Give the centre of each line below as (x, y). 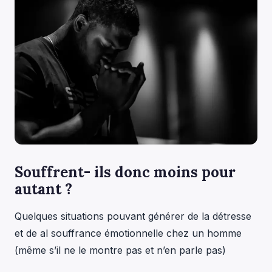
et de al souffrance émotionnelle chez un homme (128, 233)
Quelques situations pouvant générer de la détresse (133, 216)
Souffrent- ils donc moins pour (125, 172)
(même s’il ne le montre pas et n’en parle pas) (120, 250)
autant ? (43, 189)
